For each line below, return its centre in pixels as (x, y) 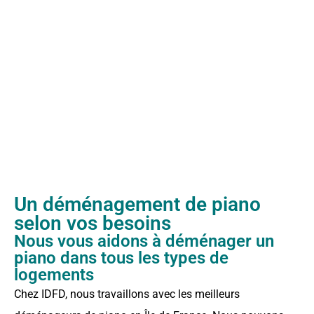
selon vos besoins (93, 223)
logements (54, 274)
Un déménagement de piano (137, 204)
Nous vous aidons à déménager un (144, 241)
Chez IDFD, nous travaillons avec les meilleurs (127, 294)
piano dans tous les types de (121, 258)
